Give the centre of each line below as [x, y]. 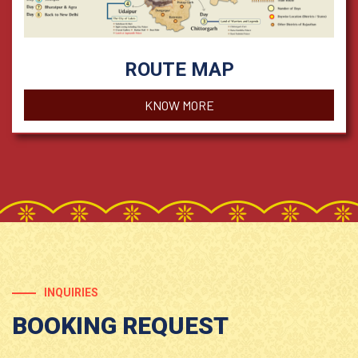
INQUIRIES [71, 293]
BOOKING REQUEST [120, 326]
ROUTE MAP [179, 70]
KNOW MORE [179, 105]
